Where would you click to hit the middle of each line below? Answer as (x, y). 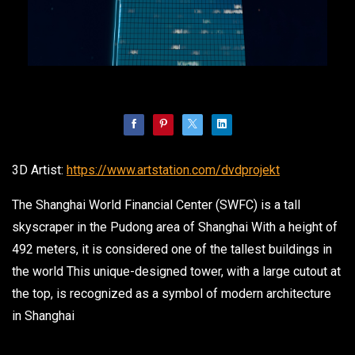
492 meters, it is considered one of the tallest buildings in (172, 249)
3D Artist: (39, 170)
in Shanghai (43, 315)
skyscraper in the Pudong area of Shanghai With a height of (175, 227)
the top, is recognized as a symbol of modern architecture (172, 293)
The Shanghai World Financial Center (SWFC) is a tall (156, 204)
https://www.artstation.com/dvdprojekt (173, 170)
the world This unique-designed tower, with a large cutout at (176, 271)
